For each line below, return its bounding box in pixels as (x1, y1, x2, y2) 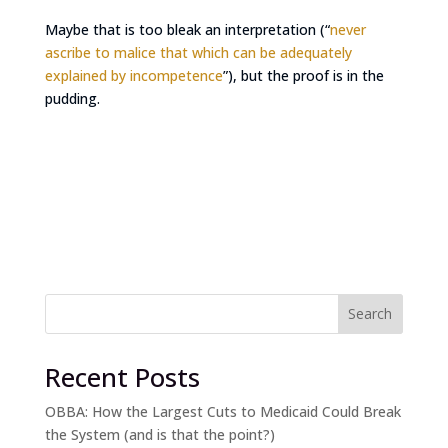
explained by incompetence (44, 65, 223, 85)
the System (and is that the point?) (44, 424, 275, 444)
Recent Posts (44, 358, 200, 395)
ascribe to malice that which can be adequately (44, 42, 352, 62)
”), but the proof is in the (222, 65, 384, 85)
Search (348, 304, 393, 324)
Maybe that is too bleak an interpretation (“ (44, 19, 330, 39)
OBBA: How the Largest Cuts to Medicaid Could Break (44, 401, 401, 421)
